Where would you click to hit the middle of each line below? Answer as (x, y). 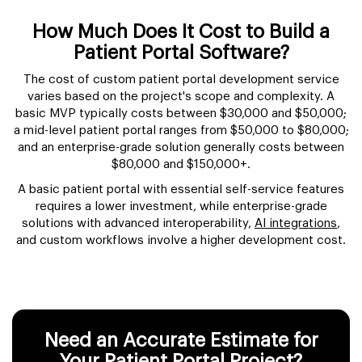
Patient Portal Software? (181, 52)
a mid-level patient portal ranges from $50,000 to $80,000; (181, 130)
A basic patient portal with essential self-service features (181, 189)
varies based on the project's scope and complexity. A (181, 96)
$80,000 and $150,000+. (181, 164)
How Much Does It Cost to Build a (181, 31)
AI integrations (296, 223)
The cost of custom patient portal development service (181, 79)
